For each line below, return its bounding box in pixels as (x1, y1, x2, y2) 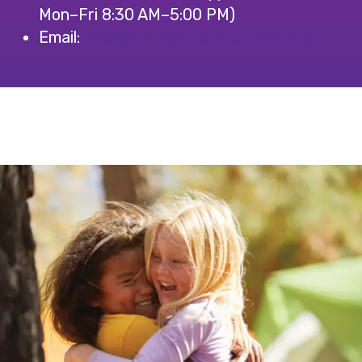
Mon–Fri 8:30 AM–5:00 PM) (39, 5, 235, 24)
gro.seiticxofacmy (181, 27, 314, 47)
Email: (39, 27, 84, 47)
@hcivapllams (84, 27, 181, 47)
